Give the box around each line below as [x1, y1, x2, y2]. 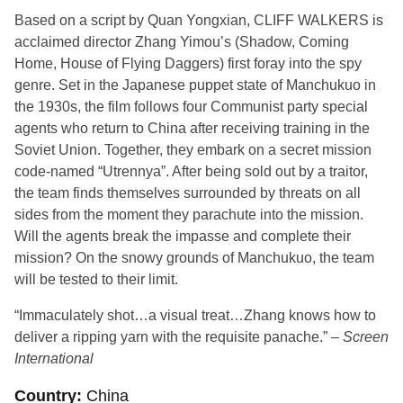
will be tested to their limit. [14, 272, 178, 287]
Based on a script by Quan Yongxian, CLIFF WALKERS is [14, 13, 383, 28]
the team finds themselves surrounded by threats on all [14, 185, 361, 201]
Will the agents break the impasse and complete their [14, 228, 351, 244]
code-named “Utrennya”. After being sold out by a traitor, [14, 164, 368, 179]
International [14, 351, 94, 366]
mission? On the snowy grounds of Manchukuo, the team [14, 250, 374, 265]
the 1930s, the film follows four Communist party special [14, 99, 368, 114]
